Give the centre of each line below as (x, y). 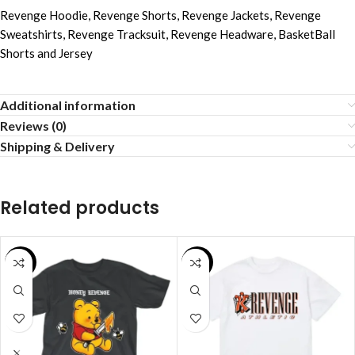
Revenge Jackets (225, 15)
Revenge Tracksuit (116, 34)
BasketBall (307, 34)
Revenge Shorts (135, 15)
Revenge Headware (222, 34)
